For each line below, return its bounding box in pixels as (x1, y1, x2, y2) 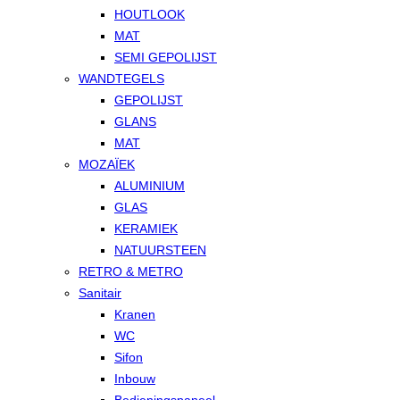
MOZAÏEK (79, 157, 135, 171)
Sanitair (79, 286, 121, 300)
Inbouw (114, 371, 155, 386)
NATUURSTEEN (114, 243, 206, 257)
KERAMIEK (114, 221, 178, 236)
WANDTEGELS (79, 71, 164, 86)
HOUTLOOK (114, 7, 185, 21)
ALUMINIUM (114, 179, 185, 193)
